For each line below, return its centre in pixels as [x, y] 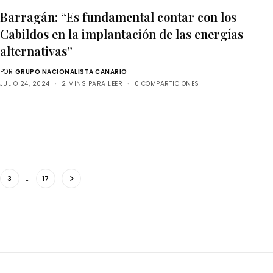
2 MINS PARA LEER [92, 84]
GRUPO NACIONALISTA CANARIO [71, 72]
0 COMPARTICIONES [167, 84]
